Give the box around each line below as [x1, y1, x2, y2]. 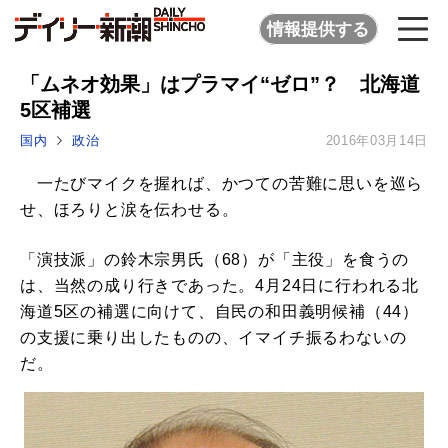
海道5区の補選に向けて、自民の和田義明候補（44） [20, 303, 419, 321]
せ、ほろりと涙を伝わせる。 [20, 201, 239, 219]
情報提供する [267, 19, 370, 39]
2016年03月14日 [325, 133, 428, 149]
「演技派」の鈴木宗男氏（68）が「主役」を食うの [20, 251, 410, 269]
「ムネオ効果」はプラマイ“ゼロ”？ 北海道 [20, 72, 420, 95]
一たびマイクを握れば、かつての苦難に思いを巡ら [20, 175, 424, 193]
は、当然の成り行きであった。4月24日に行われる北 [20, 277, 419, 295]
